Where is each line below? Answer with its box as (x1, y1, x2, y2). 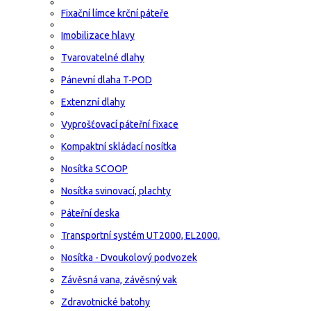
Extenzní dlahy (61, 96, 125, 108)
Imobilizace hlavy (61, 29, 135, 41)
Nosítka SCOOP (61, 162, 128, 174)
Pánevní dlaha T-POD (61, 74, 152, 85)
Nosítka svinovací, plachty (61, 185, 171, 196)
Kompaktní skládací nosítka (61, 140, 176, 152)
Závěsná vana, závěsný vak (61, 274, 177, 285)
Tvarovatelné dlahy (61, 51, 144, 63)
